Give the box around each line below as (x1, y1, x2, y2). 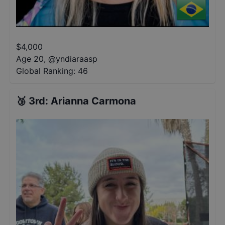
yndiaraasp (56, 54, 97, 64)
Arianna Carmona (51, 95, 136, 107)
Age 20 (16, 54, 44, 64)
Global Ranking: (16, 66, 75, 76)
